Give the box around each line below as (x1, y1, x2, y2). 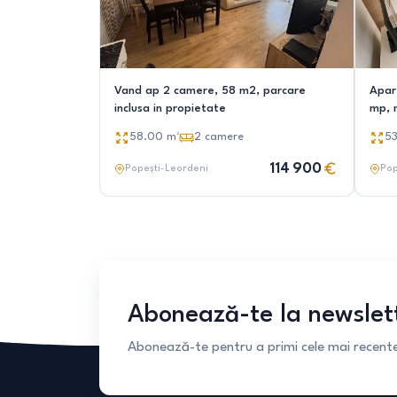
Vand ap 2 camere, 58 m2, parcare (114, 85, 306, 97)
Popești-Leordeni (125, 164, 208, 174)
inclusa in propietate (114, 103, 226, 114)
